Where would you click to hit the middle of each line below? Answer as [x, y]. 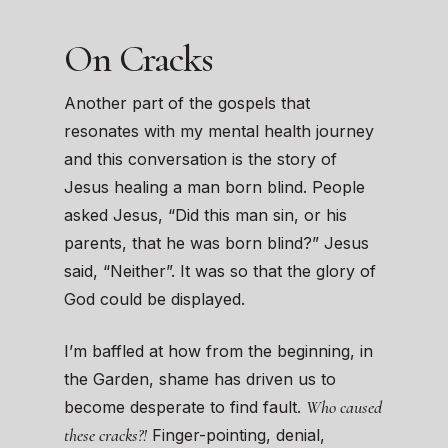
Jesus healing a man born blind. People [214, 187]
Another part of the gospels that [187, 103]
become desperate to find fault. [185, 407]
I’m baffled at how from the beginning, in [218, 351]
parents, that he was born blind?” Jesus [216, 243]
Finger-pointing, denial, [236, 435]
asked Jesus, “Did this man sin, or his [205, 215]
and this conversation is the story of [200, 159]
